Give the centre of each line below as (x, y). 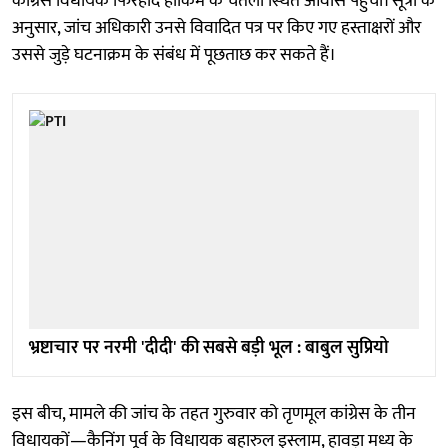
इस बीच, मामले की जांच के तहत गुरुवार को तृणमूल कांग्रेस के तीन (214, 413)
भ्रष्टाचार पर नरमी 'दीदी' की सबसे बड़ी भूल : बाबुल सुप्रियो (209, 347)
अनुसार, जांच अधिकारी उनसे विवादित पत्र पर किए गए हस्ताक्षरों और (216, 27)
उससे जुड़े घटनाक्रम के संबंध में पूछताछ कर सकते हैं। (174, 54)
